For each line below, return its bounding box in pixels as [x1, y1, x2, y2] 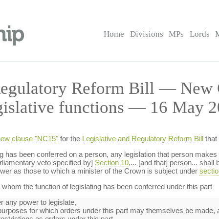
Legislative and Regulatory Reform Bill [82, 134, 203, 143]
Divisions [130, 29, 163, 39]
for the [58, 134, 82, 143]
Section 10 [94, 158, 129, 167]
